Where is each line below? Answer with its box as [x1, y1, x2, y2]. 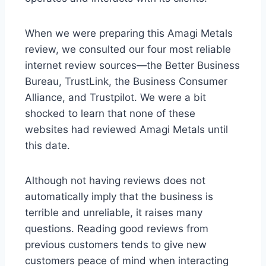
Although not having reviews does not [25, 175, 205, 187]
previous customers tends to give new [25, 239, 207, 251]
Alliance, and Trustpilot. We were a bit [25, 91, 206, 104]
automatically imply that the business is [25, 191, 213, 203]
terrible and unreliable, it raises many [25, 207, 202, 219]
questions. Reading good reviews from [25, 223, 208, 235]
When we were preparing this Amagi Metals [25, 27, 233, 40]
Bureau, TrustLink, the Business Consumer [25, 75, 227, 88]
